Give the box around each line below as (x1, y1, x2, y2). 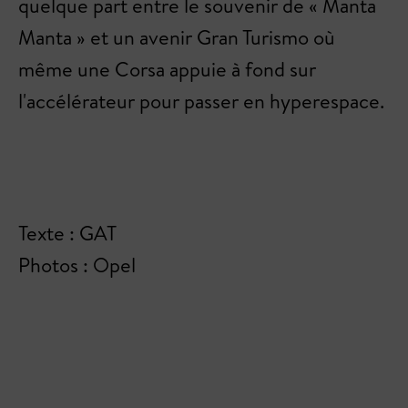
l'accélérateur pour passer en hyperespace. (18, 87, 384, 116)
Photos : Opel (18, 251, 136, 280)
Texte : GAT (18, 219, 117, 248)
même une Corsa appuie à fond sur (18, 56, 316, 84)
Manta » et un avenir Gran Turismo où (18, 24, 335, 52)
